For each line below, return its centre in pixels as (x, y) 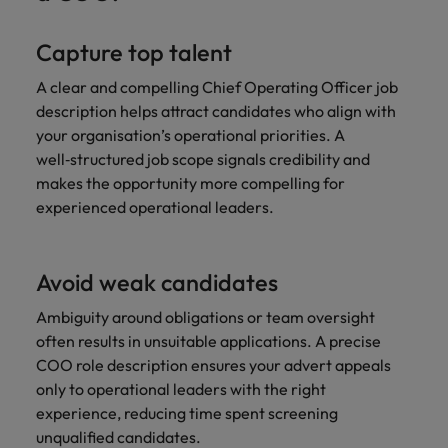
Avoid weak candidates (157, 282)
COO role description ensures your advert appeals (213, 365)
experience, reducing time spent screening (187, 413)
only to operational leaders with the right (181, 389)
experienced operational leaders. (155, 207)
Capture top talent (134, 52)
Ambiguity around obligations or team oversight (205, 317)
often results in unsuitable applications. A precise (208, 341)
